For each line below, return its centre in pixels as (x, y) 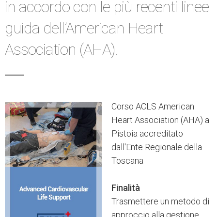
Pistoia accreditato (147, 133)
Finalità (126, 188)
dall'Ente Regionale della (157, 147)
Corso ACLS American (153, 106)
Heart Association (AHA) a (160, 120)
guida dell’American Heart (84, 28)
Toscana (127, 161)
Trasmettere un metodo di (160, 201)
